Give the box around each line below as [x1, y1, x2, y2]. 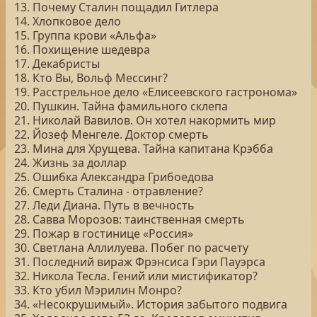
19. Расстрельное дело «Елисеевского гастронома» [14, 84, 297, 100]
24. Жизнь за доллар [14, 155, 127, 171]
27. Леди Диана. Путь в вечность [14, 197, 195, 213]
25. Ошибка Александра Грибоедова [14, 169, 214, 185]
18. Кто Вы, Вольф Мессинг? [14, 70, 168, 86]
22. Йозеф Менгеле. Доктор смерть [14, 127, 209, 142]
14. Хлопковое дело [14, 13, 121, 29]
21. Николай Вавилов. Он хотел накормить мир [14, 113, 276, 128]
